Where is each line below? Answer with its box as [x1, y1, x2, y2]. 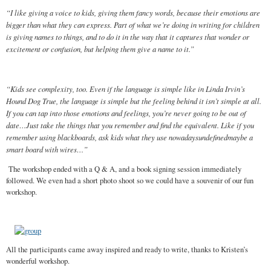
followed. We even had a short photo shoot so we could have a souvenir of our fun [6, 175, 253, 186]
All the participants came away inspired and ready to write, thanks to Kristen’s [6, 244, 248, 255]
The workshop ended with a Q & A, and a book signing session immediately [8, 164, 241, 175]
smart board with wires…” [6, 143, 88, 154]
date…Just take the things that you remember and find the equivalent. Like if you [6, 119, 254, 130]
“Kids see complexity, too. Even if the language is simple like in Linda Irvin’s [6, 83, 245, 94]
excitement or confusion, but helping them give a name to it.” [6, 44, 194, 54]
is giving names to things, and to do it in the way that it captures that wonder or [6, 31, 249, 42]
